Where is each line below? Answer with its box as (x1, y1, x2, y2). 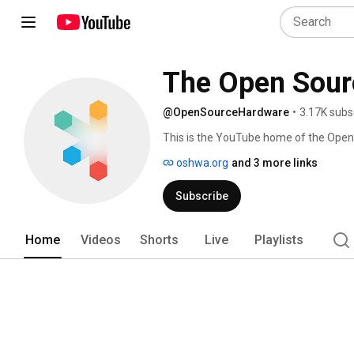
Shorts (140, 232, 179, 247)
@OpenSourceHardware (163, 106, 289, 119)
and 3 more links (232, 156, 318, 169)
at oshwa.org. (163, 147, 232, 160)
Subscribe (175, 190, 228, 202)
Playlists (254, 232, 303, 247)
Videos (81, 232, 121, 247)
